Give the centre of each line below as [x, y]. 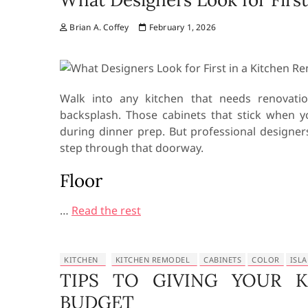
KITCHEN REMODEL [153, 260]
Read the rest [106, 210]
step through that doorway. [132, 148]
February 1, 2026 [181, 27]
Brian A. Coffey [98, 27]
